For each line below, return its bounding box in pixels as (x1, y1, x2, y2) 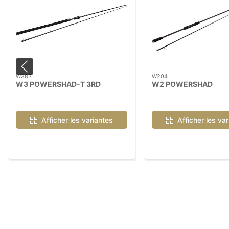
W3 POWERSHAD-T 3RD (16, 79, 101, 88)
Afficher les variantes (41, 115, 113, 124)
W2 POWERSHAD (152, 79, 213, 88)
